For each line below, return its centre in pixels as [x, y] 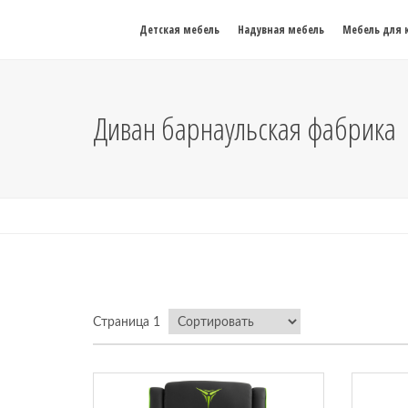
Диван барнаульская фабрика [245, 128]
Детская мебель [179, 30]
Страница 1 [127, 322]
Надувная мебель [281, 30]
